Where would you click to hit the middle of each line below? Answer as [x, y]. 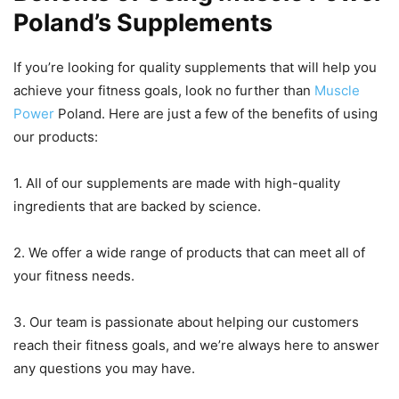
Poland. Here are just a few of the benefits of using [216, 114]
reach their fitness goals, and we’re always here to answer [196, 346]
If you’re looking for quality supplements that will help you [195, 68]
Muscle [337, 91]
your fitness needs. [74, 276]
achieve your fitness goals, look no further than [164, 91]
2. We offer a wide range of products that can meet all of [189, 253]
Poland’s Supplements [143, 23]
